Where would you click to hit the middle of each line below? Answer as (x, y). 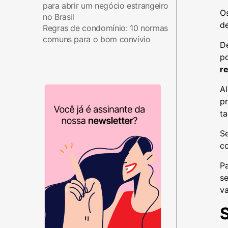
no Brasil (59, 17)
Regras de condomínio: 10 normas (105, 28)
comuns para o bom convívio (97, 39)
